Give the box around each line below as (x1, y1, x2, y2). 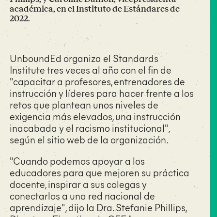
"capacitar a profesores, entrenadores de (10, 75, 185, 88)
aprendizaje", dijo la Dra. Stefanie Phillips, (10, 201, 186, 214)
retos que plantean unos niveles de (10, 98, 158, 111)
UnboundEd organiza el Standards (10, 51, 158, 64)
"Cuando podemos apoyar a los (10, 154, 145, 167)
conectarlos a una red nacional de (10, 189, 155, 202)
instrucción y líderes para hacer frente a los (10, 86, 194, 99)
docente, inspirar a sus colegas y (10, 177, 147, 190)
